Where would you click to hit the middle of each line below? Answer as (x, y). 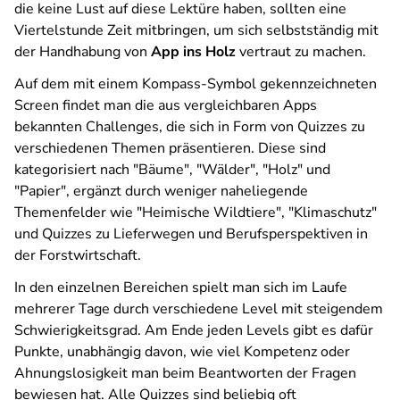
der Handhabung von (83, 52)
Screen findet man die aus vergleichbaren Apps (166, 105)
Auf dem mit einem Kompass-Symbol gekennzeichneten (196, 84)
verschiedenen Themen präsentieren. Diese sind (170, 148)
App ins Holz (193, 52)
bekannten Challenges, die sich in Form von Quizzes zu (190, 127)
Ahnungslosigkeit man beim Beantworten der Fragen (185, 373)
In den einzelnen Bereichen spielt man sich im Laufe (181, 287)
